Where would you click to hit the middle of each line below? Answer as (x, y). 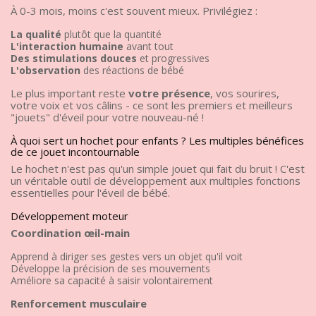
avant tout (148, 46)
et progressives (173, 58)
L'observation (45, 70)
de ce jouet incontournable (75, 151)
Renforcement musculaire (79, 303)
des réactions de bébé (132, 70)
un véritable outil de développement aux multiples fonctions (156, 180)
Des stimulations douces (74, 58)
